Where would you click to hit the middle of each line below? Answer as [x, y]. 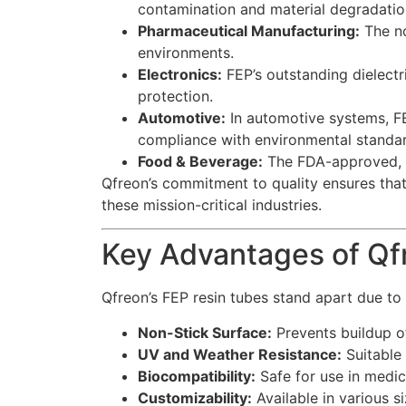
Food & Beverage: [200, 161]
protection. [175, 96]
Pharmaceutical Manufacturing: [249, 30]
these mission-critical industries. [212, 204]
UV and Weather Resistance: [240, 354]
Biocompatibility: [197, 376]
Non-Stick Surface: [205, 332]
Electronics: [180, 74]
